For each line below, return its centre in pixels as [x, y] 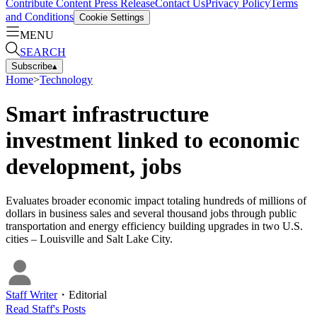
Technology [66, 79]
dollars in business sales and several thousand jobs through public [151, 214]
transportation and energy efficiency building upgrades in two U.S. [154, 226]
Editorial [88, 295]
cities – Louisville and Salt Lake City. [89, 239]
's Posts [69, 309]
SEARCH [43, 52]
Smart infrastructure [107, 114]
